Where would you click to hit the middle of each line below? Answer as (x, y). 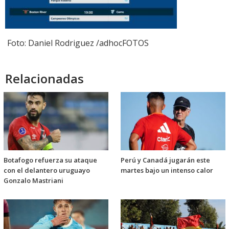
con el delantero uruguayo (47, 170)
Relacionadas (44, 79)
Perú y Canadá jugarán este (165, 160)
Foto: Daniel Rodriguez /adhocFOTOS (77, 43)
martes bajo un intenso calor (167, 170)
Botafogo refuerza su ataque (50, 160)
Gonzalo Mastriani (33, 181)
